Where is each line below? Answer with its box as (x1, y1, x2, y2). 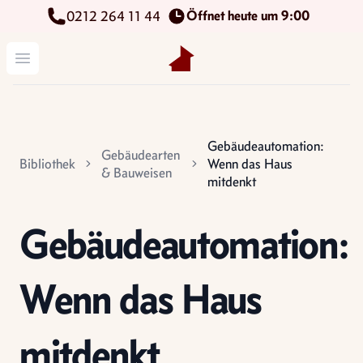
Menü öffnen (22, 49, 88, 65)
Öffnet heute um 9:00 (186, 6, 316, 24)
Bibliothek (19, 155, 75, 173)
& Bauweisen (101, 164, 172, 181)
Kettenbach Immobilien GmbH (168, 46, 324, 62)
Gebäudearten (101, 146, 180, 164)
